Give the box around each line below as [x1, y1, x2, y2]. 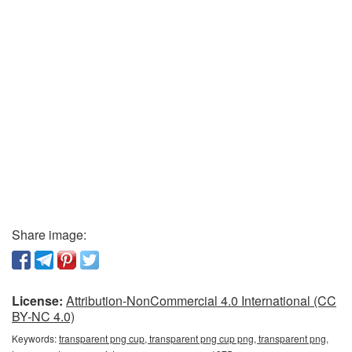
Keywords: [12, 331, 59, 345]
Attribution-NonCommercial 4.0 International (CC [66, 291, 336, 310]
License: [12, 291, 63, 310]
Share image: [12, 225, 86, 244]
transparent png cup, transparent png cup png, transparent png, [59, 331, 328, 345]
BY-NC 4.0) [12, 306, 75, 325]
